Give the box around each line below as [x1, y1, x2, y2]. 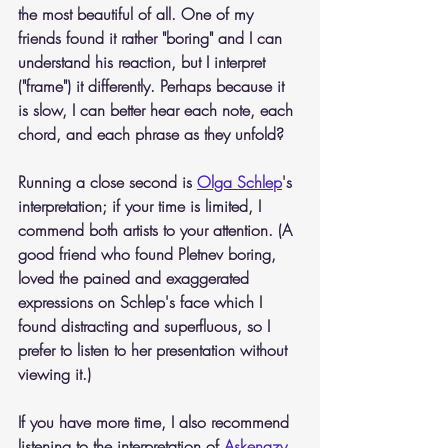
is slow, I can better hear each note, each [18, 99, 298, 121]
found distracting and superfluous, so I [18, 315, 275, 337]
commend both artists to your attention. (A [18, 219, 297, 241]
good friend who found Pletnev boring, [18, 243, 281, 265]
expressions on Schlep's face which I [18, 291, 267, 313]
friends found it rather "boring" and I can [18, 27, 287, 49]
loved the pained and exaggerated [18, 267, 254, 289]
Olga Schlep [197, 171, 282, 193]
